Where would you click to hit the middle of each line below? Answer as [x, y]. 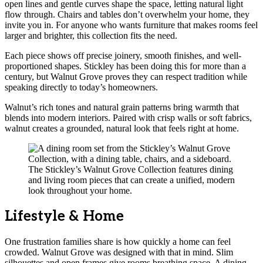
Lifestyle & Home [64, 216]
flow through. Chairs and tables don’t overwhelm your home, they [127, 14]
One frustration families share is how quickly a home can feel [118, 241]
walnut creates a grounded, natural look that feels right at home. [122, 128]
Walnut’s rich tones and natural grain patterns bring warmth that [122, 107]
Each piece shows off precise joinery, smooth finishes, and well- [123, 55]
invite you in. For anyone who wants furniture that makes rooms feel [131, 25]
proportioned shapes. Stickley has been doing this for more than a [125, 66]
